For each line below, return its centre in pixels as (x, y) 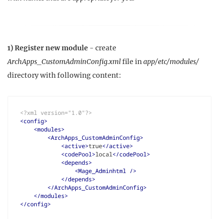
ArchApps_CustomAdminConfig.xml (64, 62)
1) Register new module (48, 48)
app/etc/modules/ (171, 62)
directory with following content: (64, 76)
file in (132, 62)
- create (102, 48)
